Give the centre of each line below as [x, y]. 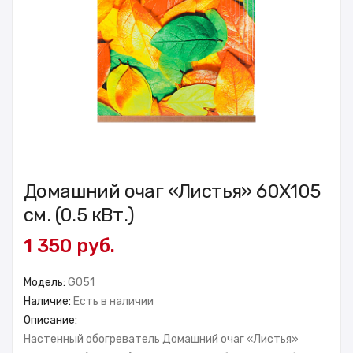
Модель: [46, 282]
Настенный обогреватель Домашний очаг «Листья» [161, 339]
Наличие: [48, 301]
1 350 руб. [69, 245]
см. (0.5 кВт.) [79, 215]
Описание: [50, 320]
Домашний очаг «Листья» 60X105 [172, 191]
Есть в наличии [113, 301]
